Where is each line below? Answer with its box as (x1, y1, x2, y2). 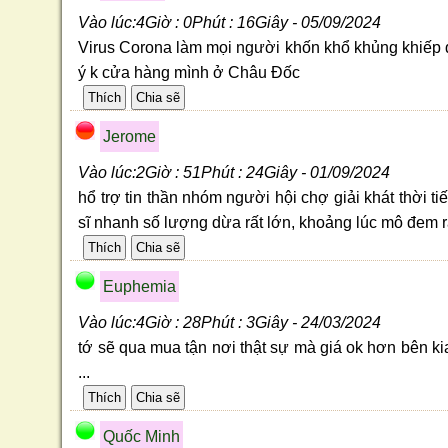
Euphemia (103, 277, 177, 295)
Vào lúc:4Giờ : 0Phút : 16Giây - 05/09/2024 (78, 13, 382, 31)
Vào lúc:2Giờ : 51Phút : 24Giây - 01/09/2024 (78, 163, 391, 181)
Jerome (103, 127, 157, 145)
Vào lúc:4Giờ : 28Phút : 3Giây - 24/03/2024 (78, 313, 382, 331)
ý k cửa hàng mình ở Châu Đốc (78, 63, 301, 81)
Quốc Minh (103, 427, 181, 445)
